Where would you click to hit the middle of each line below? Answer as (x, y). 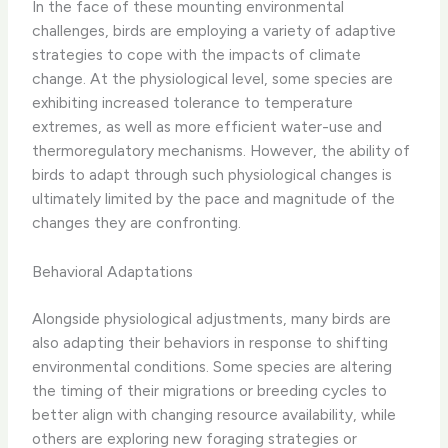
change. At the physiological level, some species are (213, 79)
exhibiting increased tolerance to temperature (193, 103)
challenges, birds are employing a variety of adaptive (214, 31)
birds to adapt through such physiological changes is (212, 175)
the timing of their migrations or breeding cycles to (210, 391)
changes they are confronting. (137, 223)
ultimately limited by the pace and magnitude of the (214, 199)
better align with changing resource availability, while (214, 415)
